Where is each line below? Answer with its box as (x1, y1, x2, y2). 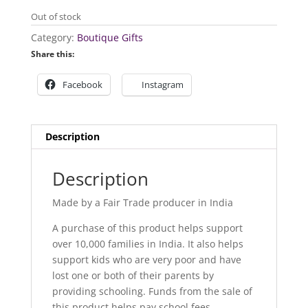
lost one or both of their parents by (52, 269, 214, 283)
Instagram (141, 78, 184, 91)
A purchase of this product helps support (52, 221, 243, 235)
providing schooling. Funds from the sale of (52, 285, 252, 298)
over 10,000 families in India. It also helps (52, 237, 243, 251)
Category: (30, 31, 77, 45)
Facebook (62, 78, 102, 91)
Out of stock (30, 10, 81, 23)
